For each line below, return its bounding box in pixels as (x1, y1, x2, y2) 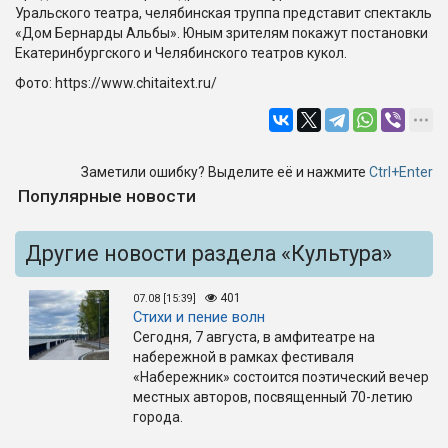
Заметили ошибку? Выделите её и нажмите (81, 164, 369, 181)
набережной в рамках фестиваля (133, 349, 354, 366)
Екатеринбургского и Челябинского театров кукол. (15, 45, 347, 62)
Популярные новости (18, 186, 196, 207)
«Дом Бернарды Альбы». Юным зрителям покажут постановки (15, 25, 428, 42)
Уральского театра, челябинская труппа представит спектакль (15, 5, 432, 22)
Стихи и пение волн (133, 308, 265, 327)
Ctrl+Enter (369, 164, 433, 181)
